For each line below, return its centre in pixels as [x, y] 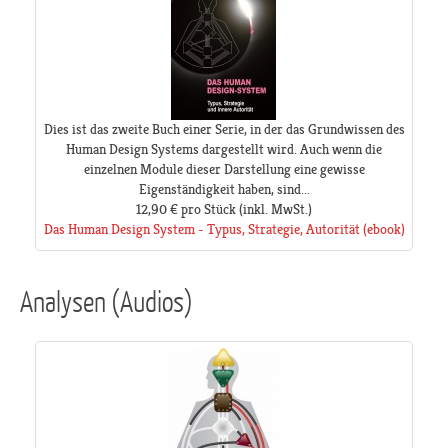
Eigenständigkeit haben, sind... [224, 189]
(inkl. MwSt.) [274, 209]
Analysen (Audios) [106, 300]
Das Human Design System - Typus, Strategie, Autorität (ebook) [224, 229]
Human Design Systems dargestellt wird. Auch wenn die [224, 149]
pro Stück [208, 209]
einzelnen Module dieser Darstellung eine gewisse [224, 169]
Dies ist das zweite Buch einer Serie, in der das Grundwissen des [224, 129]
